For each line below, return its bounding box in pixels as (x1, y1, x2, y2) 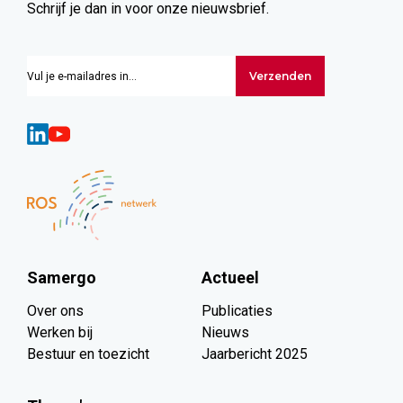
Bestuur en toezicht (27, 345, 149, 363)
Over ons (27, 302, 84, 319)
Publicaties (201, 302, 273, 319)
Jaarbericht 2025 (201, 345, 308, 363)
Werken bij (27, 324, 93, 341)
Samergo (27, 268, 96, 287)
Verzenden (249, 68, 311, 83)
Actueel (201, 268, 259, 287)
